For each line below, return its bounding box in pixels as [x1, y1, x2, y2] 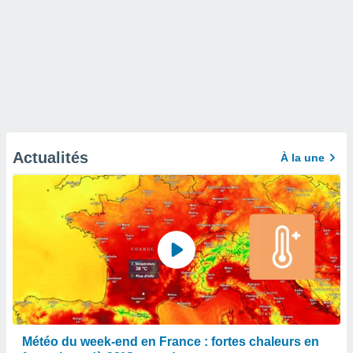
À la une [281, 151, 325, 164]
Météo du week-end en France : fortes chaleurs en [22, 335, 319, 348]
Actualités [13, 149, 88, 166]
